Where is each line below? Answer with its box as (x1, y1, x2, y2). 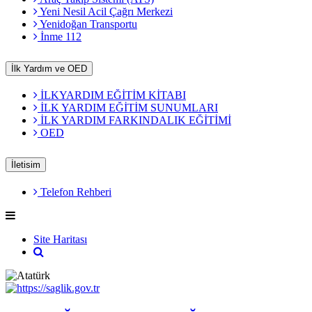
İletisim (11, 159, 40, 171)
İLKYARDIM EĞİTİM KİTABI (38, 89, 186, 102)
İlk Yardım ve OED (11, 63, 87, 74)
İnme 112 (38, 30, 81, 42)
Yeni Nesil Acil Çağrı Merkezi (38, 5, 173, 17)
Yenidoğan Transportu (38, 17, 137, 30)
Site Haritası (33, 233, 87, 246)
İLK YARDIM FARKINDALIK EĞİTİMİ (38, 114, 231, 127)
